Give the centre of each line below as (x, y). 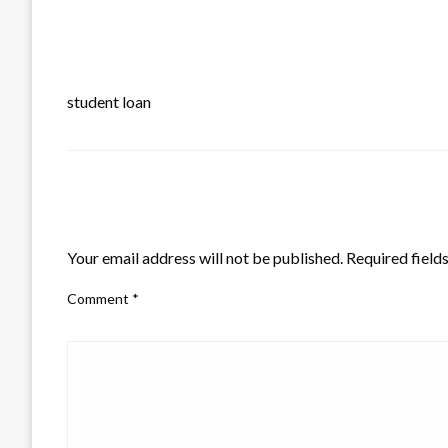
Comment (99, 298)
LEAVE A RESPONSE (148, 222)
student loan (109, 101)
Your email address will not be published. (205, 257)
